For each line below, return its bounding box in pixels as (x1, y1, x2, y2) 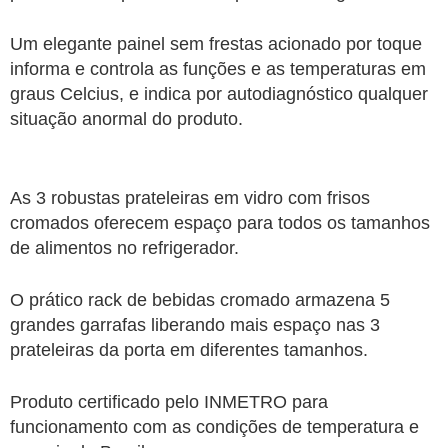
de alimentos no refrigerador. (10, 238, 239, 258)
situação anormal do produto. (10, 109, 243, 129)
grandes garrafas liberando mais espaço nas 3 (10, 315, 380, 335)
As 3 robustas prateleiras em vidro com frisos (10, 188, 370, 208)
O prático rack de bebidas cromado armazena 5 (10, 290, 390, 310)
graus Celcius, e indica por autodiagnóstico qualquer (10, 84, 428, 104)
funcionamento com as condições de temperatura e (10, 417, 419, 437)
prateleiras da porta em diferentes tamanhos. (10, 340, 368, 360)
